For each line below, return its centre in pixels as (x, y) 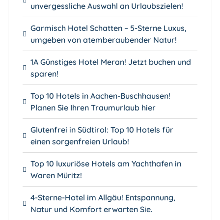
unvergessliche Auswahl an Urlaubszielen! (107, 6)
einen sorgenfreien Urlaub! (80, 142)
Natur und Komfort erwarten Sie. (91, 209)
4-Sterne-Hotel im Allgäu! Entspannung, (103, 198)
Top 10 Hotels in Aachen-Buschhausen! (100, 96)
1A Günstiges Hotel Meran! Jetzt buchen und (110, 62)
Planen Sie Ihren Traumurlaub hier (93, 108)
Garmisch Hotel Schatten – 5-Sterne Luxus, (108, 28)
